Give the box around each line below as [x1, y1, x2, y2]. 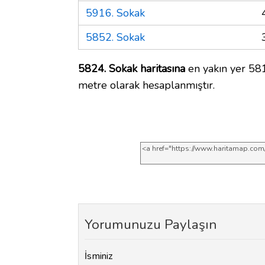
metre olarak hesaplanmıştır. [78, 77, 215, 92]
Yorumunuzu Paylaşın [85, 215, 216, 234]
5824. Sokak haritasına [78, 61, 185, 76]
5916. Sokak [86, 5, 145, 20]
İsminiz [85, 250, 113, 263]
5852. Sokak [86, 30, 145, 44]
